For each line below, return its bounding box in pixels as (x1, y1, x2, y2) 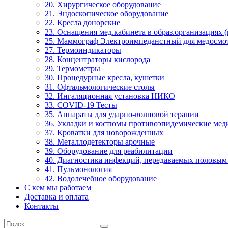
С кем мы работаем (24, 183, 91, 192)
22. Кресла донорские (45, 18, 120, 27)
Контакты (24, 202, 59, 210)
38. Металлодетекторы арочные (45, 137, 155, 146)
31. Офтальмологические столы (45, 82, 155, 91)
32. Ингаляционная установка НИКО (45, 92, 175, 100)
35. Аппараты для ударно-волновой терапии (45, 110, 199, 119)
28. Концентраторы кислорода (45, 55, 150, 64)
